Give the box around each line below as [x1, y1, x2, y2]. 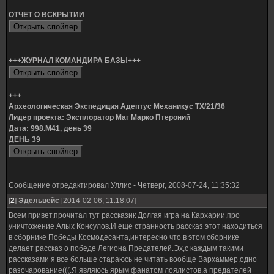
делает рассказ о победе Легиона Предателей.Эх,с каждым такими [9, 244, 243, 253]
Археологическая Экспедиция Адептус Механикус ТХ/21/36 [9, 102, 225, 111]
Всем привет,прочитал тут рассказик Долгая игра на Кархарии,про [9, 211, 240, 220]
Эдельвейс [18, 196, 59, 205]
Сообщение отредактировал [9, 181, 111, 190]
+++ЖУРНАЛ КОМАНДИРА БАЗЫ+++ [9, 56, 141, 65]
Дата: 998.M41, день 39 [9, 124, 92, 133]
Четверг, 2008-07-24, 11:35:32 [138, 181, 240, 190]
